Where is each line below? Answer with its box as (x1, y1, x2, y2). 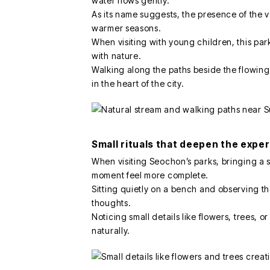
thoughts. (92, 198, 131, 209)
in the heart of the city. (92, 78, 184, 89)
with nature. (92, 51, 142, 61)
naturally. (92, 225, 130, 236)
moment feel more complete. (92, 170, 209, 181)
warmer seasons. (92, 23, 162, 34)
